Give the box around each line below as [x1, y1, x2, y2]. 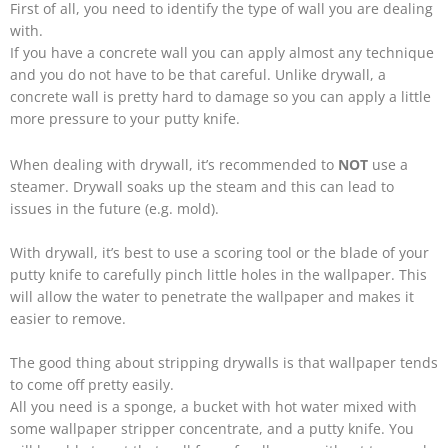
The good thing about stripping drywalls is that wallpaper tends [10, 352, 438, 372]
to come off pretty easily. [10, 374, 174, 394]
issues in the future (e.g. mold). [10, 198, 219, 218]
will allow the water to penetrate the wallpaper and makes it [10, 286, 414, 306]
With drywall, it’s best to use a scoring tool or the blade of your [10, 242, 429, 262]
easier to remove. [10, 308, 126, 328]
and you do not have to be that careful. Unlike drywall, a [10, 64, 386, 84]
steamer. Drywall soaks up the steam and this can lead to [10, 176, 394, 196]
